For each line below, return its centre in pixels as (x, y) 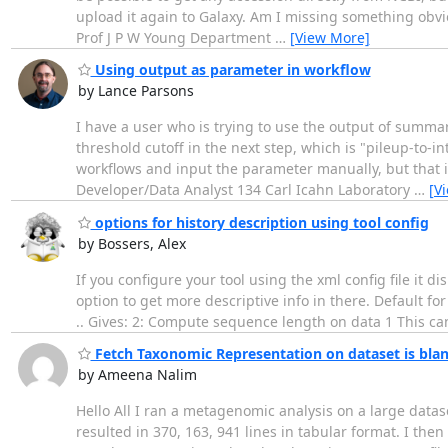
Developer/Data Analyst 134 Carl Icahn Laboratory (244, 190)
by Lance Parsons (135, 91)
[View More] (329, 37)
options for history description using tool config (259, 222)
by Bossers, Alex (131, 243)
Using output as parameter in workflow (230, 70)
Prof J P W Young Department (175, 37)
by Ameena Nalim (137, 375)
